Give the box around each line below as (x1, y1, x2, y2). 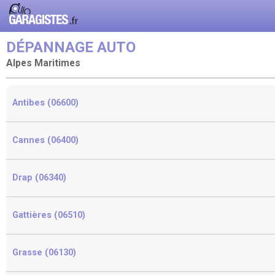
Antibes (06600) (12, 97, 79, 108)
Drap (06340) (12, 172, 66, 183)
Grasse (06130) (12, 247, 76, 258)
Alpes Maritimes (6, 58, 80, 69)
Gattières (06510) (12, 209, 85, 220)
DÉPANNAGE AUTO (6, 39, 136, 56)
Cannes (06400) (12, 134, 79, 145)
